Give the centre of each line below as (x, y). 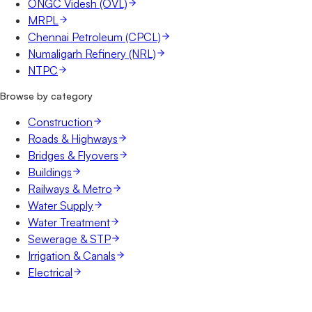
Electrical (50, 272)
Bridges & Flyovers (73, 155)
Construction (60, 122)
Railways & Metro (70, 188)
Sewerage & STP (69, 239)
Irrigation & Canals (72, 255)
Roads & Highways (73, 138)
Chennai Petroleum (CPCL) (94, 37)
